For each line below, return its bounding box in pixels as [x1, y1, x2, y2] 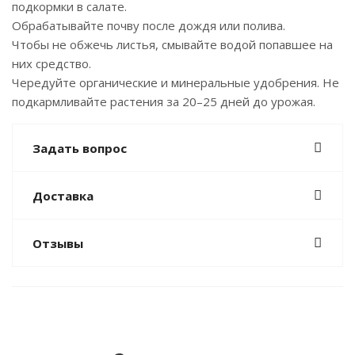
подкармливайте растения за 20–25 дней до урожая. [12, 94, 315, 109]
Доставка [32, 188, 94, 204]
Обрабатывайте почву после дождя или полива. [12, 17, 285, 33]
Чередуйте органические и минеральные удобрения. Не [12, 74, 339, 90]
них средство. [12, 55, 91, 71]
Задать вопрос [32, 140, 127, 156]
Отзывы [32, 235, 83, 251]
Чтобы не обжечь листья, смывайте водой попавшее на [12, 36, 333, 52]
